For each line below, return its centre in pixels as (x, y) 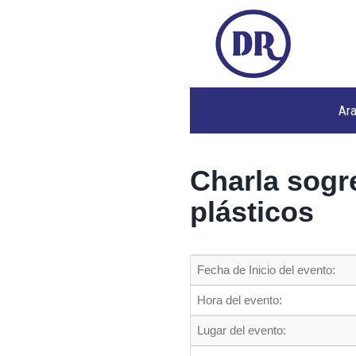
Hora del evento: (240, 300)
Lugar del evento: (242, 330)
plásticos (252, 212)
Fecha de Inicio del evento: (266, 270)
